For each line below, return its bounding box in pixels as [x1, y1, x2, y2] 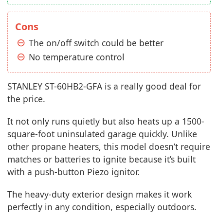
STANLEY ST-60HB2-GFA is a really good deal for [7, 80, 201, 92]
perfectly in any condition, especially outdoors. [7, 201, 197, 213]
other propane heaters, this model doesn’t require [7, 141, 210, 152]
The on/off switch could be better [29, 37, 163, 49]
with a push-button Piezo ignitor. [7, 166, 140, 178]
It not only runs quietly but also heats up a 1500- [7, 115, 204, 127]
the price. [7, 93, 45, 105]
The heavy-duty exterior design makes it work [7, 188, 192, 200]
